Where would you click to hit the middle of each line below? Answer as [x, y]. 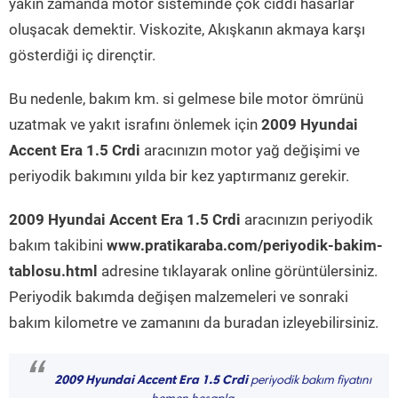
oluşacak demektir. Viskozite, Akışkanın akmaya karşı [187, 29]
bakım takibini [58, 245]
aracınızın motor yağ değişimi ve [250, 150]
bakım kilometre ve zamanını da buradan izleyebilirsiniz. [194, 322]
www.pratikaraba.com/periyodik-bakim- [245, 245]
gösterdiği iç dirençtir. [82, 55]
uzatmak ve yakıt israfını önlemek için [135, 124]
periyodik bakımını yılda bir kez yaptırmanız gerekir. [179, 176]
